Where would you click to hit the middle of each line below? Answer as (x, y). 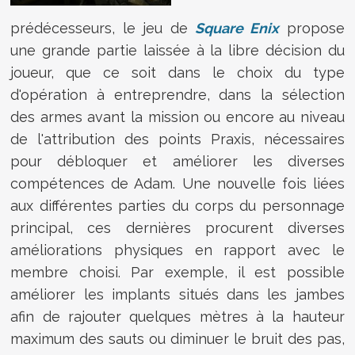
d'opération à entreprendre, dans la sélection (177, 94)
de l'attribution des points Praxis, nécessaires (177, 139)
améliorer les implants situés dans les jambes (177, 294)
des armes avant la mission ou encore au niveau (177, 116)
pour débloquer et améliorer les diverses (177, 161)
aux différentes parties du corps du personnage (177, 205)
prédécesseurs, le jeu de (103, 28)
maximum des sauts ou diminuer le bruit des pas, (177, 338)
